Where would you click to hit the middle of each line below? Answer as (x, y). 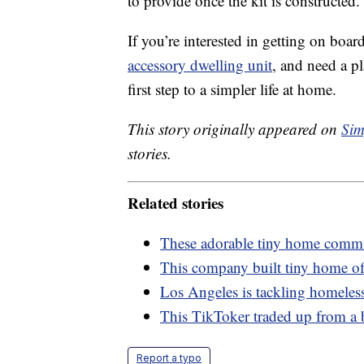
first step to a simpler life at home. (232, 89)
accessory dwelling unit (200, 65)
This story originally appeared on (234, 129)
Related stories (175, 202)
